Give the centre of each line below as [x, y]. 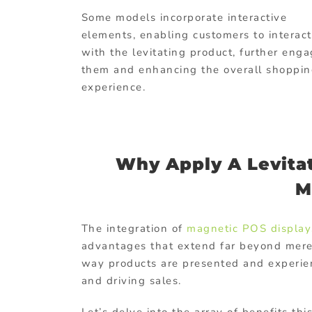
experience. [114, 87]
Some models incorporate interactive [184, 17]
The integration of [134, 229]
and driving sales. [131, 281]
